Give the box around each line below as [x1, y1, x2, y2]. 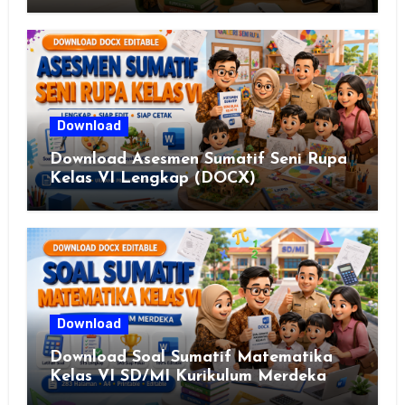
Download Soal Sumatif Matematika [49, 349, 333, 367]
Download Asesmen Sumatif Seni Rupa [49, 151, 347, 169]
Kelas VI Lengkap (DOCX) [49, 170, 256, 188]
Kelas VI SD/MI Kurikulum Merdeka [49, 368, 326, 386]
